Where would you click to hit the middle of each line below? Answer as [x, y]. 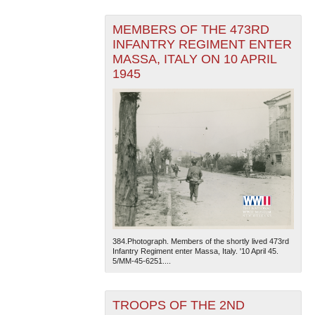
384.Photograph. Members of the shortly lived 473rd [200, 242]
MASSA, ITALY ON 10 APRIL [194, 59]
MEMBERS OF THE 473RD [191, 30]
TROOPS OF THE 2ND [178, 306]
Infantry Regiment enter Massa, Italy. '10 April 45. [195, 251]
